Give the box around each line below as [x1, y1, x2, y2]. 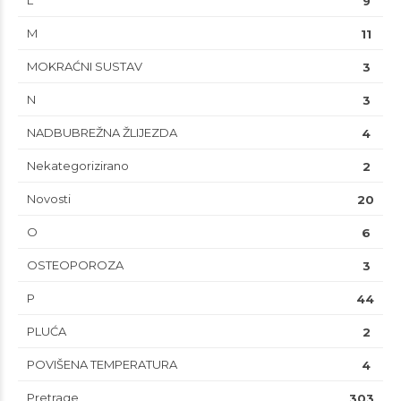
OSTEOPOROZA [27, 258, 124, 273]
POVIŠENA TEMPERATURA [27, 357, 177, 372]
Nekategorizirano [27, 158, 129, 174]
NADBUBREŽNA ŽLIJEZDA [27, 125, 177, 141]
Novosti [27, 192, 71, 207]
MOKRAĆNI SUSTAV [27, 59, 142, 74]
